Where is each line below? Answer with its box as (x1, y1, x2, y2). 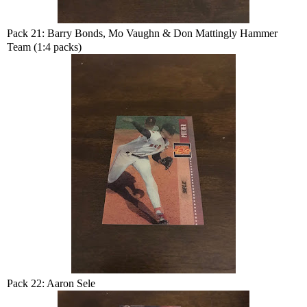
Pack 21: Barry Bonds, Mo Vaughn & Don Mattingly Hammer (7, 27, 278, 39)
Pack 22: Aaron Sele (7, 278, 95, 289)
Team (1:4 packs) (7, 41, 82, 53)
